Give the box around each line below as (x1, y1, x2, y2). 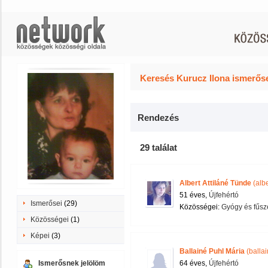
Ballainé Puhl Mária (179, 247, 245, 255)
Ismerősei (31, 199, 62, 208)
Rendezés (138, 112, 179, 123)
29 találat (140, 142, 177, 153)
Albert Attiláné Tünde (179, 179, 251, 187)
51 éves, (179, 191, 209, 199)
